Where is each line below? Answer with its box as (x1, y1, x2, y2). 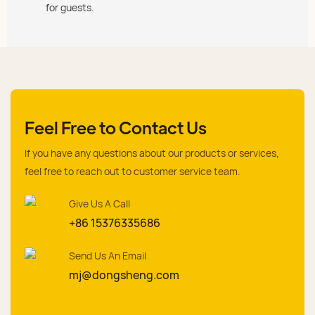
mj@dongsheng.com (69, 267, 179, 283)
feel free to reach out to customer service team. (25, 164, 240, 178)
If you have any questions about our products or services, (25, 146, 279, 160)
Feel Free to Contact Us (25, 115, 207, 138)
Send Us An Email (69, 249, 146, 263)
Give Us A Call (69, 196, 130, 210)
